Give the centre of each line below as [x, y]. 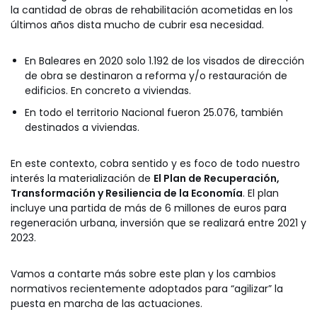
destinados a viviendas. [82, 127]
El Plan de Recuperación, [217, 178]
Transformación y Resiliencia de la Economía [127, 193]
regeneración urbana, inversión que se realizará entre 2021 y [158, 223]
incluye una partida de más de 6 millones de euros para [149, 208]
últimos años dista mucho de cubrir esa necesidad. [137, 24]
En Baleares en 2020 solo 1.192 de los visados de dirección [165, 60]
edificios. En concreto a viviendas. [108, 90]
